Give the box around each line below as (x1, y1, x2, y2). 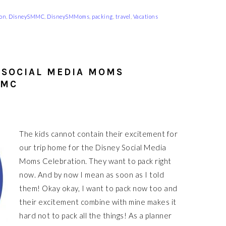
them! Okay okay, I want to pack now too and (19, 184, 178, 193)
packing (92, 13, 113, 20)
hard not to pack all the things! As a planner (19, 211, 172, 220)
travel (115, 13, 131, 20)
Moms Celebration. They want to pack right (19, 156, 172, 165)
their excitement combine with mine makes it (19, 197, 177, 206)
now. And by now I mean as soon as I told (19, 170, 164, 179)
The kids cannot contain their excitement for (19, 129, 178, 138)
